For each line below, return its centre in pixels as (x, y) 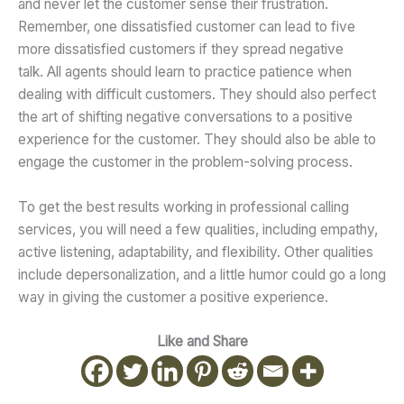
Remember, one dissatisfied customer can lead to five (187, 26)
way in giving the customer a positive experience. (173, 297)
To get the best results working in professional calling (184, 207)
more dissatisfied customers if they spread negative (181, 49)
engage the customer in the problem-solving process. (185, 161)
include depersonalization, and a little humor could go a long (202, 274)
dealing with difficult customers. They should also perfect (197, 94)
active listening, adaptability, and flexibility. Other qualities (196, 252)
